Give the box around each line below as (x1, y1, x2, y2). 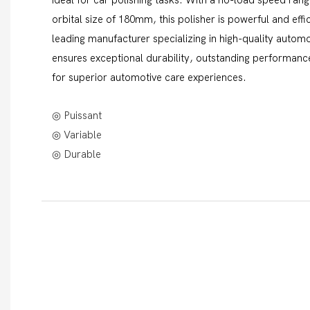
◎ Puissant (52, 109, 102, 122)
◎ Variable (52, 128, 102, 141)
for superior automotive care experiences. (52, 71, 246, 84)
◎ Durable (52, 147, 101, 161)
